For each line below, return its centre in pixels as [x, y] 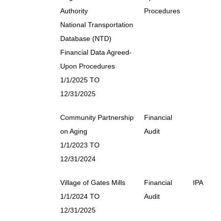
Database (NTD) [86, 38]
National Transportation [97, 24]
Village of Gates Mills [93, 182]
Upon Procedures [88, 66]
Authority [74, 11]
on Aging [74, 131]
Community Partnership [97, 117]
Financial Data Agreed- [96, 52]
